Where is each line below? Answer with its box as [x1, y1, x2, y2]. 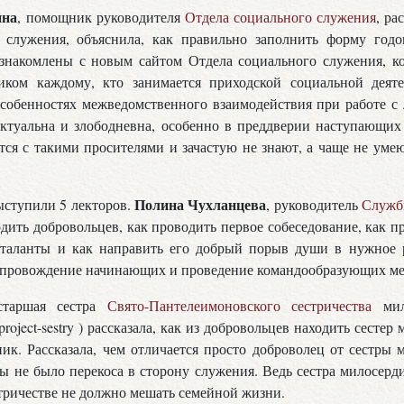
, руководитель [266, 195, 363, 215]
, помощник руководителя [17, 7, 185, 27]
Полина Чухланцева [133, 194, 267, 216]
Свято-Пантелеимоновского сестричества [106, 296, 372, 316]
